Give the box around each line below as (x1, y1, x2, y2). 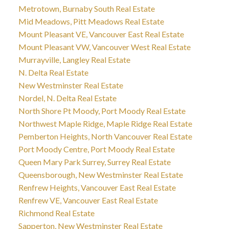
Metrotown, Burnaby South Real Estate (18, 3, 155, 13)
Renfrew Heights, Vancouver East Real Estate (18, 182, 176, 192)
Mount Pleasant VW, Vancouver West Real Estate (18, 41, 191, 52)
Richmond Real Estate (18, 208, 95, 218)
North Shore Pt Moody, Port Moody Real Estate (18, 105, 186, 116)
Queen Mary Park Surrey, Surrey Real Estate (18, 156, 171, 167)
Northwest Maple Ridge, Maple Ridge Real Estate (18, 118, 192, 128)
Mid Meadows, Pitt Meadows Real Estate (18, 16, 164, 26)
